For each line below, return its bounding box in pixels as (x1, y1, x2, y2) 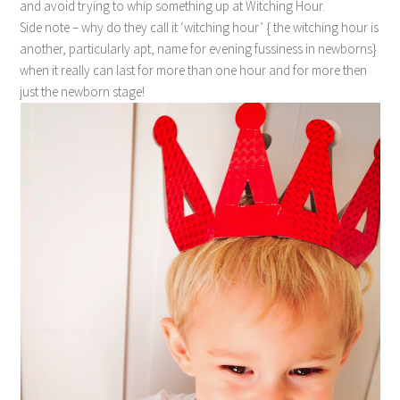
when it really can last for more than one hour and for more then (20, 62, 368, 79)
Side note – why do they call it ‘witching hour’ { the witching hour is (20, 19, 379, 36)
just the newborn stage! (20, 83, 148, 100)
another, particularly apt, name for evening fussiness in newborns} (20, 40, 378, 57)
